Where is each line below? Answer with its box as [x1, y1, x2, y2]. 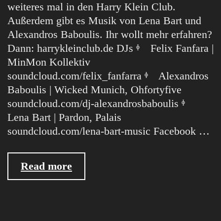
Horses [72, 200, 104, 213]
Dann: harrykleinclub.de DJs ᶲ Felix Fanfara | [7, 42, 214, 54]
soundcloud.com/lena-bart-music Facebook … [7, 125, 210, 137]
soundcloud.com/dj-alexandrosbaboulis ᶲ [7, 97, 196, 110]
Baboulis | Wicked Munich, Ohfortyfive [7, 83, 182, 96]
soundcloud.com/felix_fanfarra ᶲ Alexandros [7, 70, 209, 82]
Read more [21, 159, 72, 172]
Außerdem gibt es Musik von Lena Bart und [7, 14, 201, 27]
